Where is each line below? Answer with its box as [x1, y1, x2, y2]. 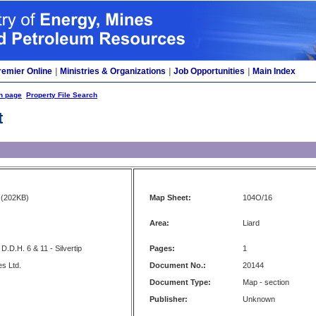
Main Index [253, 66, 296, 76]
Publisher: [150, 295, 188, 303]
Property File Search [26, 91, 97, 99]
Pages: [150, 244, 175, 253]
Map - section [243, 278, 289, 286]
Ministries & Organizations [60, 66, 166, 76]
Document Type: [150, 278, 211, 286]
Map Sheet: [150, 193, 191, 202]
